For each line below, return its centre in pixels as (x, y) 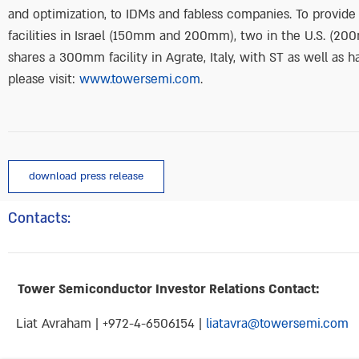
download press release (86, 176)
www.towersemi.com (140, 79)
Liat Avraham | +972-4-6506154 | (111, 323)
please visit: (44, 79)
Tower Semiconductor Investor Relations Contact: (169, 289)
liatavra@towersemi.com (277, 323)
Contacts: (39, 218)
